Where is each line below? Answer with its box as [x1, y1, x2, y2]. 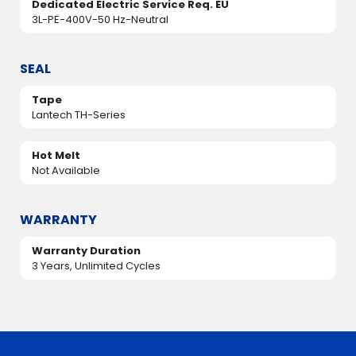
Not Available [32, 163, 100, 178]
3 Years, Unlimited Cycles [32, 258, 161, 273]
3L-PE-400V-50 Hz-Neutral [32, 12, 168, 27]
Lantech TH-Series [32, 107, 126, 122]
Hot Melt [32, 148, 80, 163]
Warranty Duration [32, 243, 141, 258]
